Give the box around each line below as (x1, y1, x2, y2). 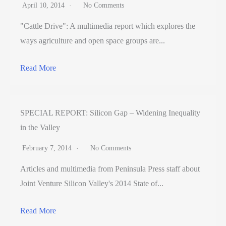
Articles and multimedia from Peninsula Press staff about (20, 164, 200, 174)
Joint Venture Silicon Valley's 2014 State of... (20, 179, 163, 188)
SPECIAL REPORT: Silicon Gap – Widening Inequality (20, 108, 200, 118)
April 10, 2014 (22, 2, 67, 10)
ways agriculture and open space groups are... (20, 36, 165, 45)
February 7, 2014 (22, 144, 74, 152)
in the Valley (20, 123, 60, 132)
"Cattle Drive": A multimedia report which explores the (20, 22, 195, 31)
